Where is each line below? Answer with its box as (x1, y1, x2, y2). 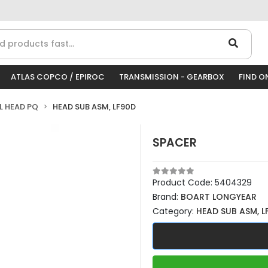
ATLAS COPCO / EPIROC (11, 71, 105, 83)
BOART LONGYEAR (181, 191, 257, 203)
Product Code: (153, 176, 215, 188)
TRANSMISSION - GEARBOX (119, 71, 224, 83)
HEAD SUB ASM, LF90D (53, 101, 136, 112)
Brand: (153, 191, 181, 203)
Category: (153, 205, 196, 217)
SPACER (153, 135, 197, 151)
